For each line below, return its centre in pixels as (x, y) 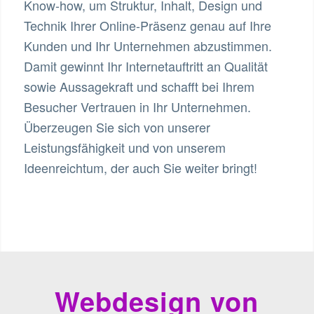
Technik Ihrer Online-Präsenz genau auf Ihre (147, 25)
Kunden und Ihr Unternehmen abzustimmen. (148, 46)
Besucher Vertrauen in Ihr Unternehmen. (137, 107)
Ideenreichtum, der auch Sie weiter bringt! (140, 168)
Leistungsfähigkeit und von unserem (124, 147)
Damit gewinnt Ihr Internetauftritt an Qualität (145, 66)
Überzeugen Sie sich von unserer (117, 127)
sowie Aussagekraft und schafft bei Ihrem (139, 86)
